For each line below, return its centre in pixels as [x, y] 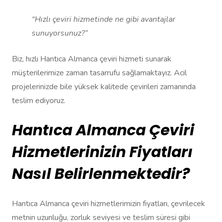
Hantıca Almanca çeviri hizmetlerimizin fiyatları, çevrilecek [109, 204]
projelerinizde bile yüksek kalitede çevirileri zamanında [104, 87]
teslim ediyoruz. [39, 101]
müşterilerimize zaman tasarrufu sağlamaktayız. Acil [99, 73]
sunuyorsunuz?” [60, 33]
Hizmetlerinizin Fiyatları [102, 152]
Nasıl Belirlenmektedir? [101, 174]
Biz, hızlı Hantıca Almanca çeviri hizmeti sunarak [92, 59]
